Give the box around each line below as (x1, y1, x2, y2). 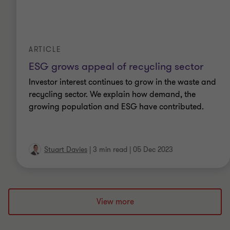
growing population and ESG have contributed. (29, 101, 204, 113)
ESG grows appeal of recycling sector (29, 60, 203, 74)
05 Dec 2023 (133, 145, 173, 155)
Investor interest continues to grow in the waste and (29, 76, 216, 88)
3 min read (93, 145, 127, 155)
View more (96, 196, 134, 208)
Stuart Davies (44, 145, 87, 155)
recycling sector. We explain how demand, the (29, 89, 196, 101)
